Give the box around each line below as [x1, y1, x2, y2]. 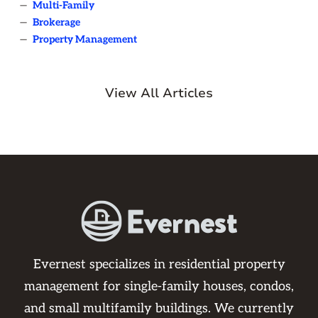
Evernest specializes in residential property [33, 257, 285, 272]
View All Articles [105, 84, 213, 102]
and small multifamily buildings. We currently [24, 301, 294, 316]
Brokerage [33, 16, 80, 28]
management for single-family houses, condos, [24, 279, 294, 294]
